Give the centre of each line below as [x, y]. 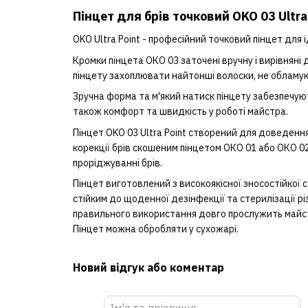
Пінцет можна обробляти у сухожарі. [155, 229]
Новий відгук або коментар [148, 267]
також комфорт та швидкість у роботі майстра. [180, 112]
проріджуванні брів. [117, 163]
